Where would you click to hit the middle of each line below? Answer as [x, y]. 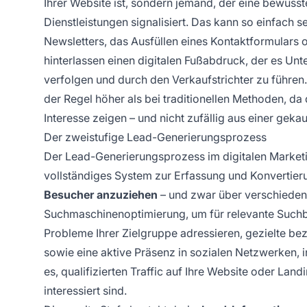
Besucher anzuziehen [101, 194]
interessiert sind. [85, 290]
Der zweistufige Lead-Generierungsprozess [155, 137]
